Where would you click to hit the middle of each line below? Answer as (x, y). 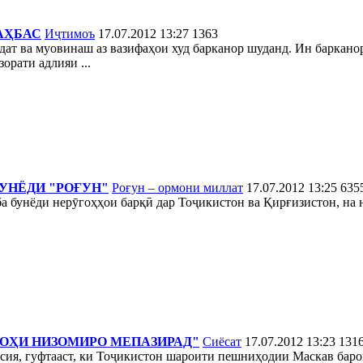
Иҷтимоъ (70, 33)
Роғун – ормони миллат (177, 187)
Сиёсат (222, 341)
